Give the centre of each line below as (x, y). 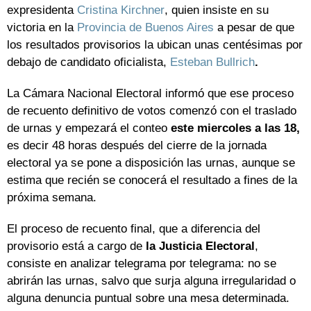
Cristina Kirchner (121, 10)
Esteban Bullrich (212, 62)
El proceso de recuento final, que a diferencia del (134, 229)
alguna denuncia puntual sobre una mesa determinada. (148, 299)
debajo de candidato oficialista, (89, 62)
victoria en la (42, 28)
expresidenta (42, 10)
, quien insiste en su (217, 10)
